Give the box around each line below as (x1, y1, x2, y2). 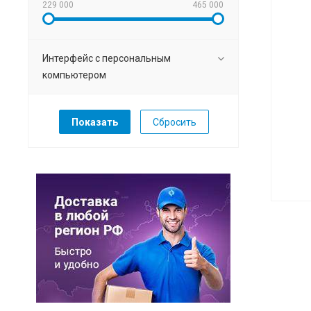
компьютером (42, 69, 106, 81)
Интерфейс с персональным (42, 53, 171, 65)
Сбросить (152, 117, 196, 128)
